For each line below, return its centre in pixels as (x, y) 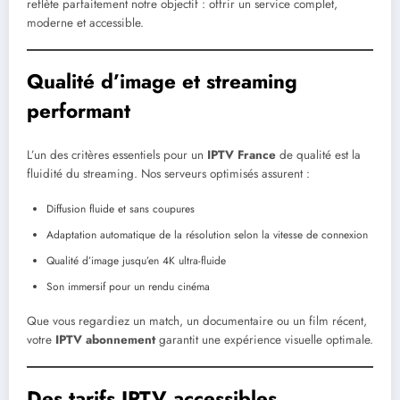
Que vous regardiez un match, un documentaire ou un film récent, (197, 321)
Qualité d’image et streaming (162, 81)
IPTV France (242, 155)
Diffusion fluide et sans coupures (121, 208)
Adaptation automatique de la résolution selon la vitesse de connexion (207, 234)
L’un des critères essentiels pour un (117, 155)
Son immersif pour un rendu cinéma (128, 286)
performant (79, 110)
